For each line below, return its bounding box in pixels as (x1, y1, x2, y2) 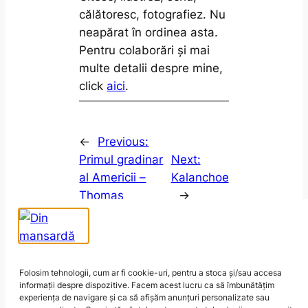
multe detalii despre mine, (79, 60, 223, 75)
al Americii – (79, 170, 146, 184)
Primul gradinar (79, 152, 164, 166)
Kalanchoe (170, 170, 229, 184)
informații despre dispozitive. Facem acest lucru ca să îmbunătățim (19, 280, 274, 290)
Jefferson (79, 206, 132, 220)
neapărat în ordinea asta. (79, 25, 219, 39)
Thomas (79, 188, 124, 202)
